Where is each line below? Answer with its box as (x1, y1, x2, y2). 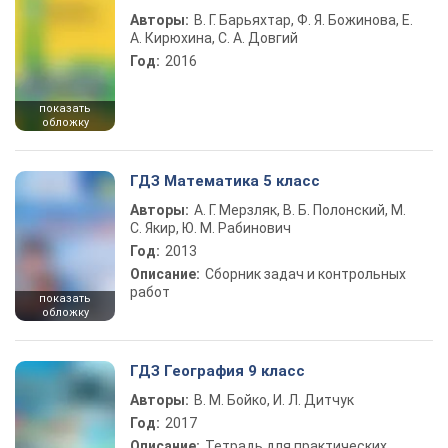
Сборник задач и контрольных (205, 266, 406, 282)
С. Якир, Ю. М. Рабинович (130, 220, 291, 236)
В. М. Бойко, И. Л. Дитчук (194, 392, 354, 408)
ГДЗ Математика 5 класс (130, 172, 320, 190)
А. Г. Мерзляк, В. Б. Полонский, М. (194, 202, 406, 218)
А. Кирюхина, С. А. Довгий (130, 30, 298, 46)
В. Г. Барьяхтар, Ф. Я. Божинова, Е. (194, 12, 413, 28)
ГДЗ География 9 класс (130, 362, 305, 380)
